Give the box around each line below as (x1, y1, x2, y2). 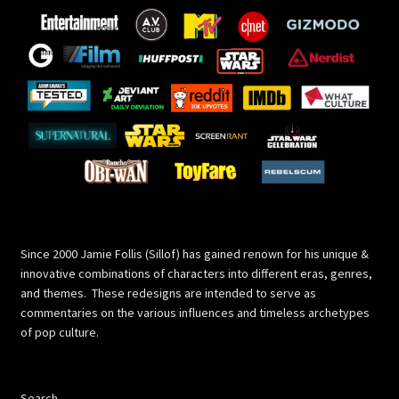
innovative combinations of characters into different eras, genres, (20, 265, 372, 282)
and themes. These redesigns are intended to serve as (20, 285, 316, 302)
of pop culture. (20, 324, 99, 341)
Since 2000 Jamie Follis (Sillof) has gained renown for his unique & (20, 246, 369, 263)
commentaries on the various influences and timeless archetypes (20, 305, 370, 322)
